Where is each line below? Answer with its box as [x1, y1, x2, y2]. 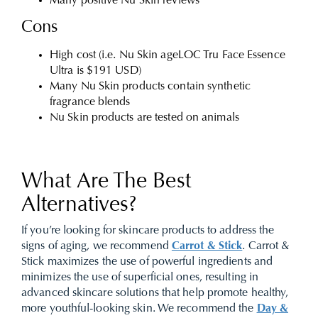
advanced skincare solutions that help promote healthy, [21, 287, 289, 299]
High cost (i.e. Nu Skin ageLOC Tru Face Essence [50, 50, 285, 61]
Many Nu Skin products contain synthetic [50, 81, 251, 92]
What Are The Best [21, 172, 191, 193]
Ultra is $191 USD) [50, 65, 141, 77]
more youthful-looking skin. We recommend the [21, 303, 257, 314]
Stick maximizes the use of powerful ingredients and [21, 256, 273, 268]
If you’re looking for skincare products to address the [21, 225, 275, 236]
